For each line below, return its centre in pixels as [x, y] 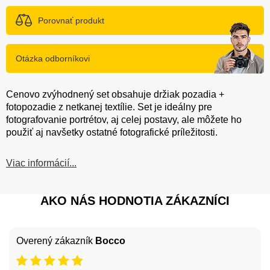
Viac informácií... [41, 163]
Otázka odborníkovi [53, 58]
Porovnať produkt [71, 20]
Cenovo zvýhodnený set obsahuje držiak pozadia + [115, 94]
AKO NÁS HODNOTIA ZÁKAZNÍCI [135, 200]
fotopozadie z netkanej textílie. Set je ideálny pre [109, 107]
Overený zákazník [56, 240]
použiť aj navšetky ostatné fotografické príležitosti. [112, 132]
